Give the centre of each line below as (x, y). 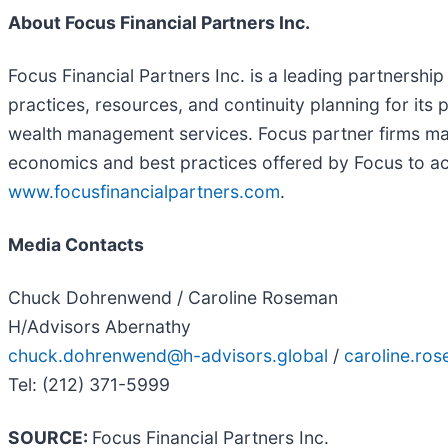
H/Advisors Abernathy (99, 326)
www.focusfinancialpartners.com (144, 191)
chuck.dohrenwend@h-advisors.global (168, 355)
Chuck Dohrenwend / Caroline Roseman (173, 297)
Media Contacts (76, 244)
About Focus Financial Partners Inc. (159, 22)
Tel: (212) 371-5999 (89, 384)
